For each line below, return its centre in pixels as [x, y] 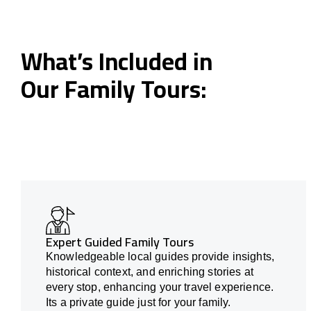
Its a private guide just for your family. [138, 303]
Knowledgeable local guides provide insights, [160, 257]
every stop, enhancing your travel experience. [160, 287]
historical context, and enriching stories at [150, 272]
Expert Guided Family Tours [120, 242]
